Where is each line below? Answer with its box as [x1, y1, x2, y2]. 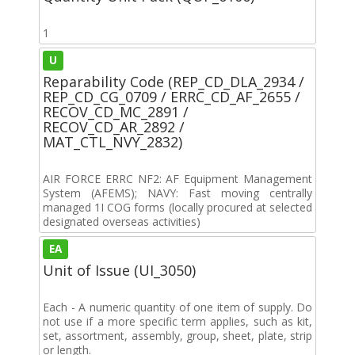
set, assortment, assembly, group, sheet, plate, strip [43, 327, 312, 343]
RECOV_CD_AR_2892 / [43, 116, 185, 136]
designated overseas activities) [43, 213, 200, 229]
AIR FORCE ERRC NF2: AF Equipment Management [43, 170, 312, 186]
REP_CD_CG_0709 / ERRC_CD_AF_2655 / [43, 86, 300, 106]
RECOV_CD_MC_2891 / [43, 101, 189, 121]
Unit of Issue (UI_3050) [43, 260, 196, 280]
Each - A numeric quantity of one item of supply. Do [43, 299, 312, 315]
